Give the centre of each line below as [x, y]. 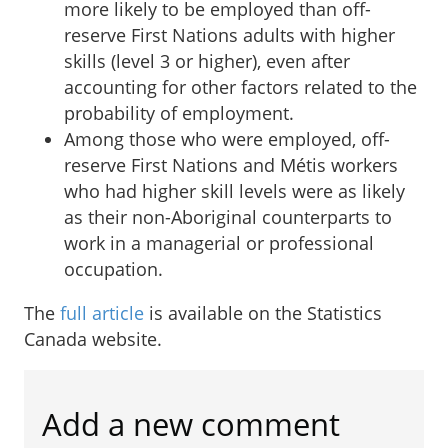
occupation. [113, 268]
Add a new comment [191, 424]
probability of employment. [179, 112]
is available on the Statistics [263, 312]
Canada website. [93, 338]
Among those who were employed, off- [227, 138]
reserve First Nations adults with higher [229, 34]
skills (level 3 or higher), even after [207, 60]
